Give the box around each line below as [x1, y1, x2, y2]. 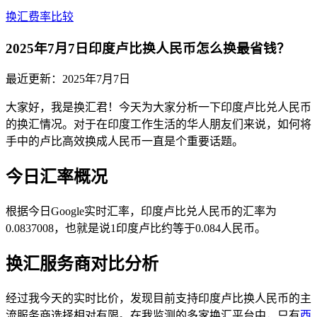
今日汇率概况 [6, 168, 108, 187]
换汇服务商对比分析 [6, 255, 158, 274]
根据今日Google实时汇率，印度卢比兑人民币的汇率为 [6, 205, 277, 218]
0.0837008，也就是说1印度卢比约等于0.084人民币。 [6, 222, 266, 235]
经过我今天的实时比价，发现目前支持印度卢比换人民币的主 [6, 292, 311, 305]
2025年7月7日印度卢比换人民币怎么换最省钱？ [6, 40, 290, 56]
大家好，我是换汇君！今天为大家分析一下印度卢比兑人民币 [6, 101, 311, 114]
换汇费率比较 [6, 11, 74, 23]
